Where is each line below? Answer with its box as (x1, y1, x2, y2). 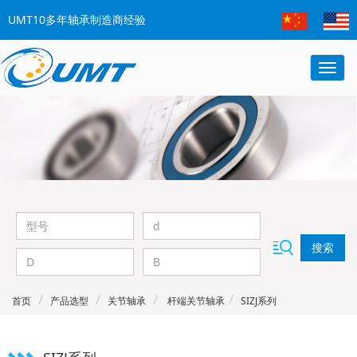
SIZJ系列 (241, 294, 277, 308)
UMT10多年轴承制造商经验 (8, 12, 146, 27)
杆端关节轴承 (165, 294, 225, 308)
